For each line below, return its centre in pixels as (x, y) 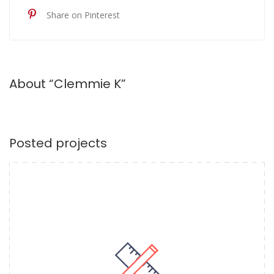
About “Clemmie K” (68, 83)
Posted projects (58, 143)
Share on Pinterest (83, 15)
